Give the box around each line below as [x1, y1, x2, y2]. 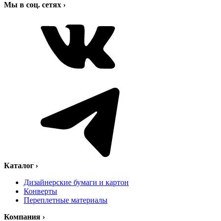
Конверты [24, 186, 57, 195]
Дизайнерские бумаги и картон [24, 178, 129, 186]
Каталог [4, 161, 36, 170]
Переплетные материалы [24, 195, 108, 204]
